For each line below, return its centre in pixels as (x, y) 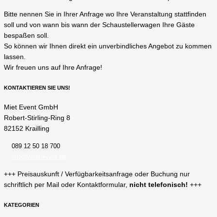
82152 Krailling (27, 129)
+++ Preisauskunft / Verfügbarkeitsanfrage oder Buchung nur (97, 174)
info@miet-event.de (39, 156)
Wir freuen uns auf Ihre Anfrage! (53, 68)
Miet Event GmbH (31, 108)
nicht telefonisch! (159, 185)
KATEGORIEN (22, 205)
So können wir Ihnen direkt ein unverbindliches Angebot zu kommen (108, 46)
